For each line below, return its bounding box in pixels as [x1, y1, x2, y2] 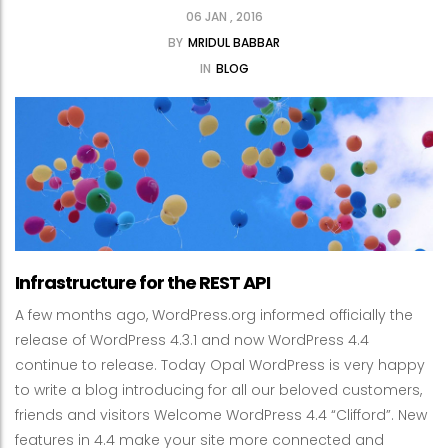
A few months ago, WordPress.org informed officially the [15, 304, 413, 325]
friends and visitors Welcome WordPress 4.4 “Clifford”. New [15, 404, 427, 425]
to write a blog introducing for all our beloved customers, [15, 379, 422, 400]
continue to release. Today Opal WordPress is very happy [15, 354, 425, 375]
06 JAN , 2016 [185, 8, 263, 25]
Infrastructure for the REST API [15, 269, 270, 295]
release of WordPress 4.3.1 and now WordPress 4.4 [15, 329, 369, 350]
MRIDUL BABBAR [188, 34, 280, 51]
